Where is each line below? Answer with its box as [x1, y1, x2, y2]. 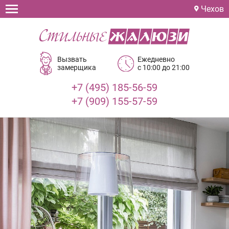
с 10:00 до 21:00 [137, 63, 190, 72]
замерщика [57, 63, 97, 72]
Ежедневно [137, 55, 175, 64]
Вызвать [57, 55, 87, 64]
